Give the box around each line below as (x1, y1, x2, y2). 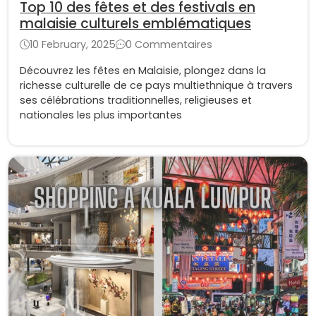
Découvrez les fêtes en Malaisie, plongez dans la (20, 63, 266, 78)
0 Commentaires (126, 37, 212, 52)
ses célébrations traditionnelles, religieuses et (20, 93, 252, 108)
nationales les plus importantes (20, 108, 182, 123)
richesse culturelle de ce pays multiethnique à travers (20, 78, 293, 93)
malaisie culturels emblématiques (20, 14, 251, 34)
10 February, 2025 (30, 37, 116, 52)
